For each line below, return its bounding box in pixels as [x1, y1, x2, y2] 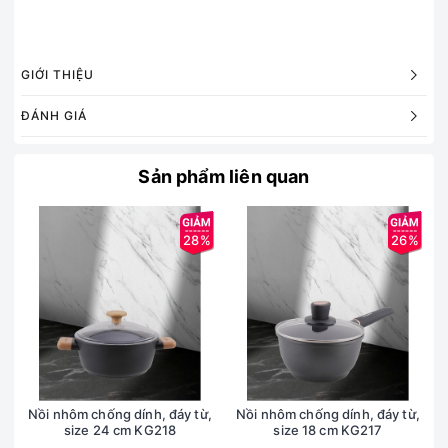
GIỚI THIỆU [21, 67, 94, 83]
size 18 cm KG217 [273, 422, 383, 439]
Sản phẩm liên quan [138, 166, 310, 188]
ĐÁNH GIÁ [21, 108, 87, 124]
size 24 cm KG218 [63, 422, 177, 439]
